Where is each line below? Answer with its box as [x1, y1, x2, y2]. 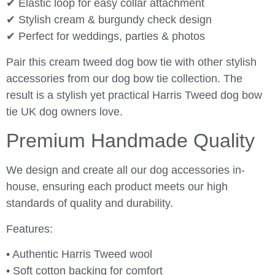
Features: [6, 222, 53, 235]
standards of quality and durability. [6, 197, 173, 210]
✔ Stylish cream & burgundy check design [6, 14, 212, 26]
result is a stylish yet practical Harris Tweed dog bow [6, 88, 262, 101]
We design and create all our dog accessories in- [6, 164, 245, 177]
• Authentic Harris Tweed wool [6, 247, 152, 260]
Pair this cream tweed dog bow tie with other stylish [6, 55, 257, 68]
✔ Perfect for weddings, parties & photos [6, 30, 205, 43]
